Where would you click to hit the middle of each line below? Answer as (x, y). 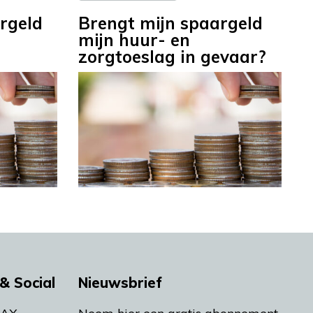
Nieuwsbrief (120, 282)
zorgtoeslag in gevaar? (172, 57)
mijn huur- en (134, 40)
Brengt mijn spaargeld (170, 23)
